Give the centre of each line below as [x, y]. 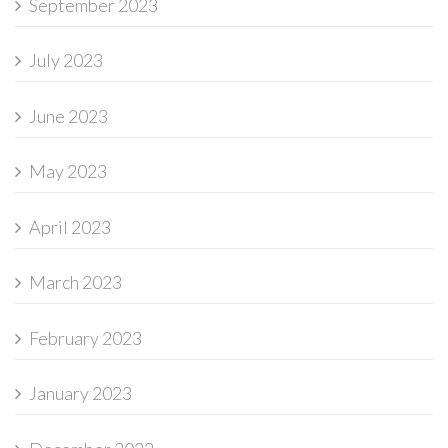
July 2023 [66, 60]
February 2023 [85, 337]
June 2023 [68, 115]
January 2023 [80, 393]
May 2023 [68, 171]
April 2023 [70, 226]
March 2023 [75, 282]
